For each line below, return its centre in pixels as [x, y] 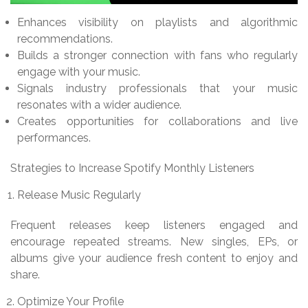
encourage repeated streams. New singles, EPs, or [154, 241]
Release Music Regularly [79, 195]
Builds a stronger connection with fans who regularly [157, 55]
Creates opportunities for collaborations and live [157, 121]
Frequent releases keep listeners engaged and [154, 225]
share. [25, 274]
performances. [54, 137]
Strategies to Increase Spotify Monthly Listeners [132, 168]
